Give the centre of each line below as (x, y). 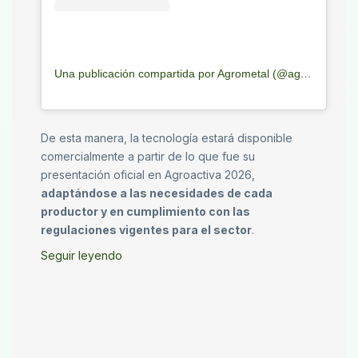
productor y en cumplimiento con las (145, 211)
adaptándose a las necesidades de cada (157, 193)
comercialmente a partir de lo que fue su (148, 156)
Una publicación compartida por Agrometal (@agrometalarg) (306, 73)
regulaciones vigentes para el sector (146, 229)
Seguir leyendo (82, 255)
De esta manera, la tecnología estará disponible (167, 137)
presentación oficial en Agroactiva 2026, (148, 174)
